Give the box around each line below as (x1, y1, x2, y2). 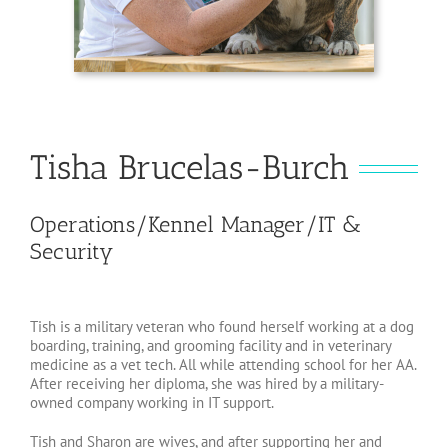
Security (30, 238, 113, 266)
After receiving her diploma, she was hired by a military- (30, 374, 384, 394)
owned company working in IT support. (30, 393, 274, 413)
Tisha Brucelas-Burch (30, 147, 349, 189)
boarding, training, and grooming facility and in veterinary (30, 336, 391, 356)
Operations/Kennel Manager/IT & (30, 211, 361, 239)
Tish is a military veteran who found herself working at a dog (30, 317, 414, 337)
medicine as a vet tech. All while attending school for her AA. (30, 355, 416, 375)
